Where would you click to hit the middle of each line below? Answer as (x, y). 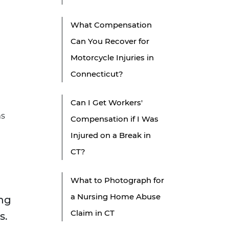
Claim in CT (93, 213)
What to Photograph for (117, 180)
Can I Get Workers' (107, 103)
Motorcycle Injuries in (112, 58)
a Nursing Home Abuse (116, 197)
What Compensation (111, 25)
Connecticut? (97, 74)
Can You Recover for (110, 41)
